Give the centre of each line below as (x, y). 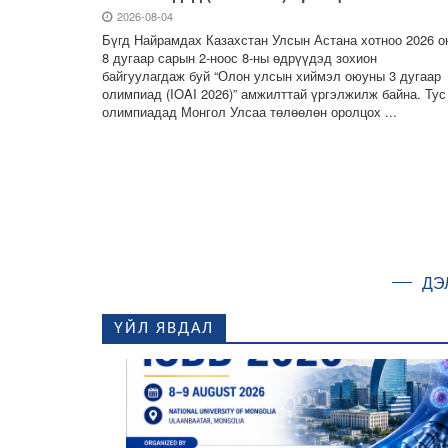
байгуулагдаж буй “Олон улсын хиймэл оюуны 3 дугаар (271, 75)
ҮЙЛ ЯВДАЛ (164, 329)
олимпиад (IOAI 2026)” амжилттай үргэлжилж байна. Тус (274, 93)
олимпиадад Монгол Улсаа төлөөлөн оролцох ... (249, 111)
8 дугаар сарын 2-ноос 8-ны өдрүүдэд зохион (239, 57)
